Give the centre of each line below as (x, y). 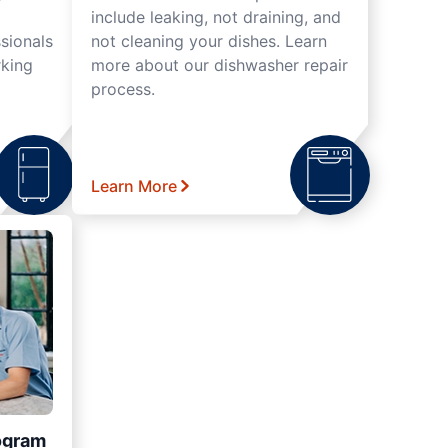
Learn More (134, 185)
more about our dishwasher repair (219, 64)
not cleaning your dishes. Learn (209, 40)
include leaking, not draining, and (216, 16)
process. (123, 88)
